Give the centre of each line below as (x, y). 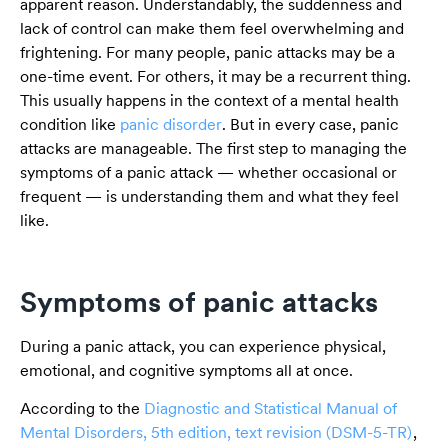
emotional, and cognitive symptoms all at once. (186, 370)
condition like (70, 125)
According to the (82, 409)
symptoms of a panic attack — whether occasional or (208, 173)
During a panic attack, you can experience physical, (203, 346)
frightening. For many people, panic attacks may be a (207, 53)
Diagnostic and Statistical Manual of (270, 409)
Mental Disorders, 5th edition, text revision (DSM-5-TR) (216, 433)
